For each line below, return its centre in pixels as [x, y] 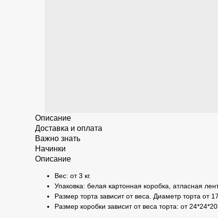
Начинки [50, 149]
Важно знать [58, 138]
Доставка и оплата [69, 128]
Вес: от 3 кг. [73, 176]
